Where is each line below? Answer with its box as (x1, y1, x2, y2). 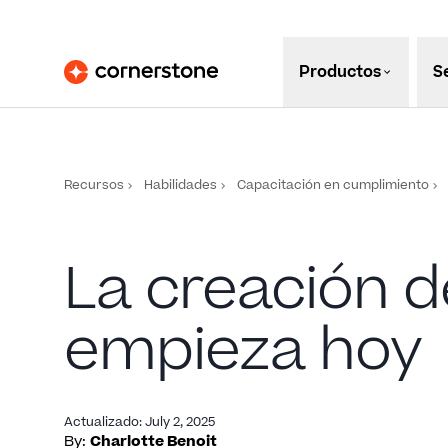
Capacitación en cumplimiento (237, 176, 429, 194)
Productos (298, 61, 381, 83)
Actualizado (64, 413, 139, 431)
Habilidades (144, 176, 217, 194)
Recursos (64, 176, 124, 194)
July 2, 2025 (145, 413, 215, 431)
